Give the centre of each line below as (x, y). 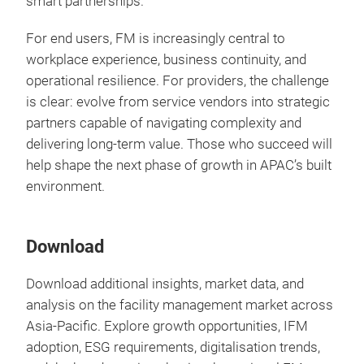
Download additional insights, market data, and (165, 284)
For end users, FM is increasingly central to (156, 39)
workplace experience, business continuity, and (166, 60)
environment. (65, 186)
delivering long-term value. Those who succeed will (179, 144)
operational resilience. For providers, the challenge (178, 81)
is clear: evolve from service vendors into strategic (178, 102)
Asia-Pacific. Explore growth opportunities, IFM (167, 326)
